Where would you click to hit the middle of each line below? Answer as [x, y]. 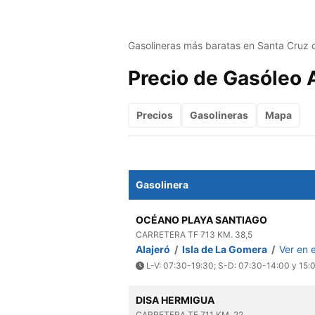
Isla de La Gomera [225, 249]
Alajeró [154, 249]
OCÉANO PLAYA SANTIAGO [201, 220]
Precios [155, 115]
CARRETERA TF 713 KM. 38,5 [194, 234]
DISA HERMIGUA [175, 300]
